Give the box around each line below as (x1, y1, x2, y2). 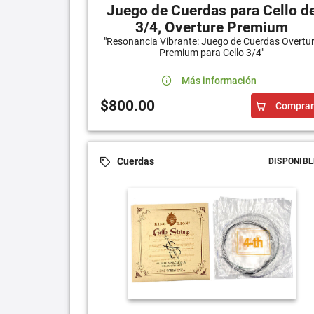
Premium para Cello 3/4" (159, 46, 265, 58)
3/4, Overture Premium (135, 18, 289, 36)
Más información (182, 74, 257, 86)
